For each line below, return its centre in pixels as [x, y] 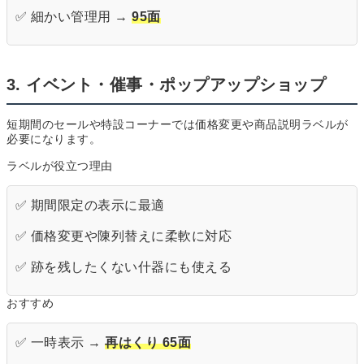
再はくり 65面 [148, 343]
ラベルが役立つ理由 [60, 166]
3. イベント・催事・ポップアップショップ [167, 85]
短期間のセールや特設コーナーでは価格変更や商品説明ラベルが [178, 125]
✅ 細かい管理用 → [74, 17]
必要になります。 [54, 139]
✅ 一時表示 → [61, 343]
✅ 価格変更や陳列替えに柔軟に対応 [124, 236]
